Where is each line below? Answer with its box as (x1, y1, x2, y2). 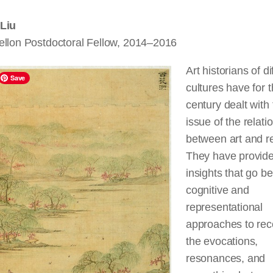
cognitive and (186, 184, 249, 196)
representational (186, 201, 263, 213)
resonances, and (186, 252, 266, 264)
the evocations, (186, 235, 258, 247)
